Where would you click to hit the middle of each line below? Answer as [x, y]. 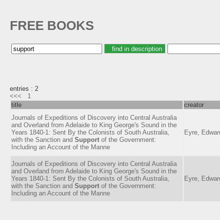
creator [194, 105]
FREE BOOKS [52, 26]
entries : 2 [24, 88]
